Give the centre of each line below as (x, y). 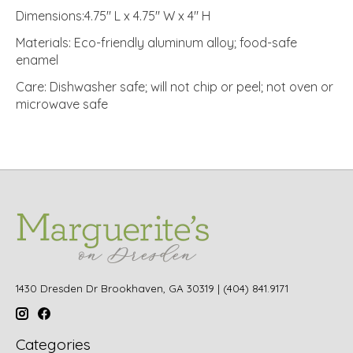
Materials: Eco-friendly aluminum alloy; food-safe (156, 42)
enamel (37, 59)
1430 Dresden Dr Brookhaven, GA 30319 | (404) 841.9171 (152, 288)
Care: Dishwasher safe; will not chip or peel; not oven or (175, 86)
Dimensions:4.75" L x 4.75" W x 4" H (113, 15)
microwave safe (62, 104)
